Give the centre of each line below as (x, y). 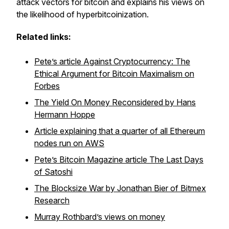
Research (52, 200)
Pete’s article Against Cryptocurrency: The (112, 61)
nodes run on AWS (69, 143)
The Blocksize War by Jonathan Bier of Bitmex (120, 188)
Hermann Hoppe (65, 114)
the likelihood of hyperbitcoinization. (83, 14)
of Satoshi (53, 172)
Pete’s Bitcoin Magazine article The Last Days (119, 159)
